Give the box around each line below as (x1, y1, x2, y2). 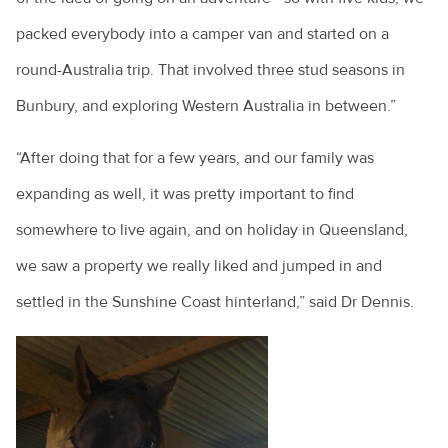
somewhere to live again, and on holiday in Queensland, (16, 220, 408, 241)
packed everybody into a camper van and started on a (16, 24, 389, 45)
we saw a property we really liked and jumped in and (16, 256, 382, 277)
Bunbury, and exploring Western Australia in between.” (16, 96, 396, 117)
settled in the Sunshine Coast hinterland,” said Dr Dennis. (16, 292, 414, 313)
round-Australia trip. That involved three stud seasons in (16, 60, 405, 81)
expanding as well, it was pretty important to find (16, 184, 354, 205)
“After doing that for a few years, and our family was (16, 148, 374, 169)
